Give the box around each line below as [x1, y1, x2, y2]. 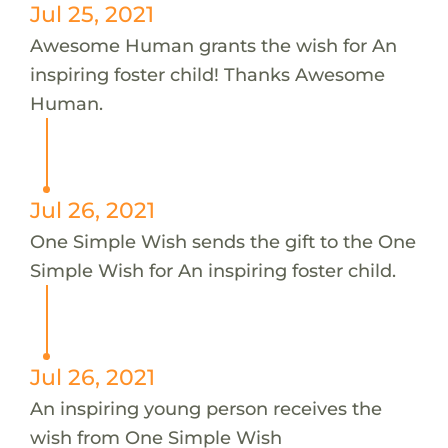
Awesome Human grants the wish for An [29, 33, 397, 57]
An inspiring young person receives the [29, 396, 382, 420]
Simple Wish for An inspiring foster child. [29, 258, 396, 282]
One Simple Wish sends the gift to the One [29, 229, 416, 253]
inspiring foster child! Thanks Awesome [29, 62, 385, 86]
